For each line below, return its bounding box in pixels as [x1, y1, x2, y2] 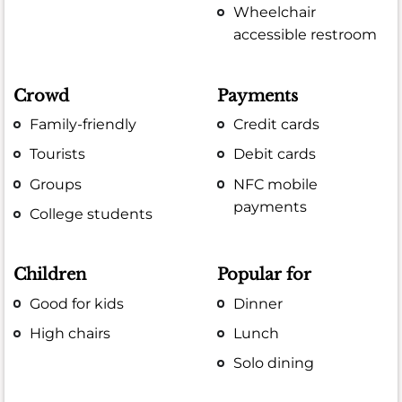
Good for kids [30, 294, 125, 312]
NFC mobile [233, 175, 319, 193]
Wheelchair [233, 4, 317, 22]
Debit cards [233, 145, 317, 163]
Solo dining [233, 354, 315, 372]
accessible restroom [233, 26, 378, 44]
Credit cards [233, 116, 320, 134]
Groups [30, 175, 83, 193]
